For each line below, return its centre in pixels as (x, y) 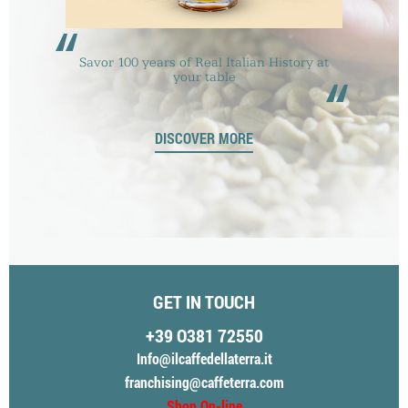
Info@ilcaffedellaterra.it (204, 358)
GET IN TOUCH (204, 301)
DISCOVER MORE (204, 138)
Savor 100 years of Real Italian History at (204, 63)
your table (204, 77)
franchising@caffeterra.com (204, 382)
